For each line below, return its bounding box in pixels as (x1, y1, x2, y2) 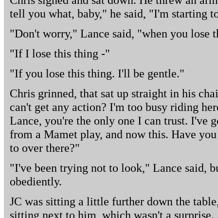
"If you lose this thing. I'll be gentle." (10, 67, 184, 80)
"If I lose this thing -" (10, 47, 110, 60)
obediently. (10, 175, 62, 188)
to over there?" (10, 141, 80, 154)
